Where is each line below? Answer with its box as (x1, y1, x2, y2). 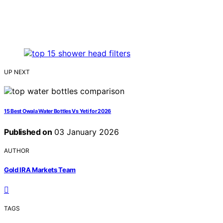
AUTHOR (4, 147, 29, 155)
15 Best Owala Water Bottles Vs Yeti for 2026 (4, 108, 111, 115)
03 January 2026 (52, 127, 119, 137)
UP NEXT (4, 68, 30, 76)
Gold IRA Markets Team (4, 165, 76, 174)
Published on (4, 127, 52, 137)
